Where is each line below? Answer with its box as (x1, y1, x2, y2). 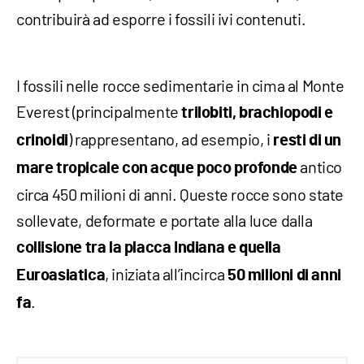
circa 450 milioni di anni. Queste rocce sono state (16, 184, 344, 204)
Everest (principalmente (16, 101, 182, 121)
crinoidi (16, 132, 68, 149)
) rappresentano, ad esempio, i (67, 128, 274, 149)
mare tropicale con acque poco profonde (16, 159, 297, 176)
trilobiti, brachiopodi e (181, 104, 333, 121)
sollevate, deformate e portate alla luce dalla (16, 210, 313, 230)
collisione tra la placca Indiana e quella (16, 239, 281, 256)
